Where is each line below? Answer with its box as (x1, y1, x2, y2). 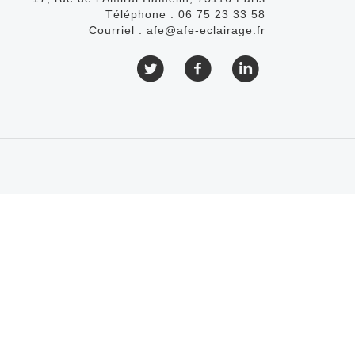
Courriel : (88, 23, 147, 36)
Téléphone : (105, 7, 178, 21)
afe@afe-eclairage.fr (146, 23, 265, 36)
